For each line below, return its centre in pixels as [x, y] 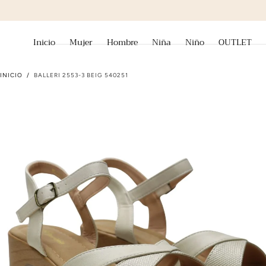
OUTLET [235, 42]
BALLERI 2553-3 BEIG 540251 [81, 75]
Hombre [122, 42]
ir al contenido [53, 14]
